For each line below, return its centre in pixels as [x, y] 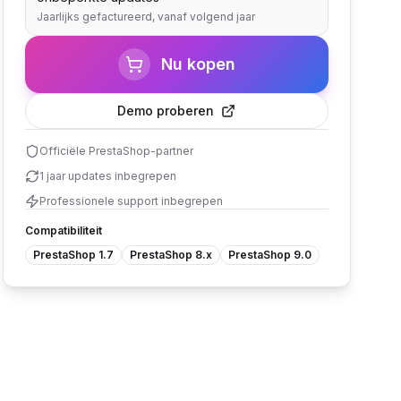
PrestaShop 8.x [171, 255]
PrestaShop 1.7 [73, 255]
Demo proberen [166, 111]
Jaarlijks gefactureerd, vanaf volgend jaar [145, 17]
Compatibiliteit [63, 230]
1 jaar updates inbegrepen [107, 176]
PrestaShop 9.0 [269, 255]
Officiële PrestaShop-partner [116, 151]
